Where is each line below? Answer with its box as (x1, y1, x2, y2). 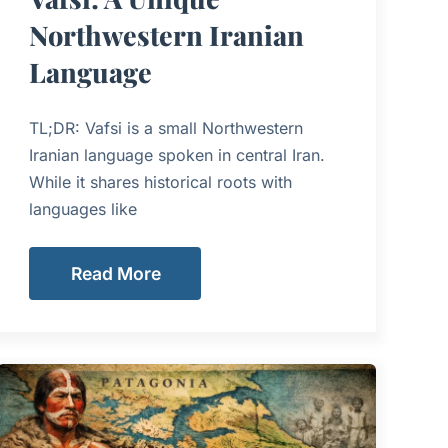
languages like (29, 199, 138, 219)
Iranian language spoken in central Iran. (29, 145, 326, 165)
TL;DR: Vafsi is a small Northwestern (29, 118, 304, 138)
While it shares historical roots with (29, 172, 293, 192)
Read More (71, 262, 162, 284)
